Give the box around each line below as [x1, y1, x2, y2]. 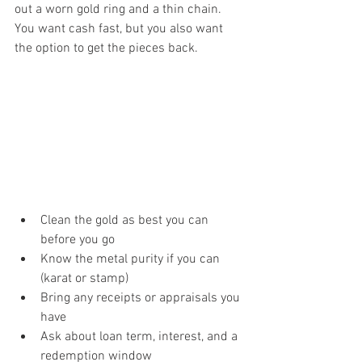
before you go [40, 231, 115, 248]
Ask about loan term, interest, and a [40, 328, 241, 345]
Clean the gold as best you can [40, 212, 212, 229]
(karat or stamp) [40, 270, 128, 287]
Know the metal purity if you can [40, 250, 223, 267]
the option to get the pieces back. [15, 40, 198, 57]
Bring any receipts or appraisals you [40, 289, 243, 306]
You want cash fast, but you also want [15, 20, 226, 37]
